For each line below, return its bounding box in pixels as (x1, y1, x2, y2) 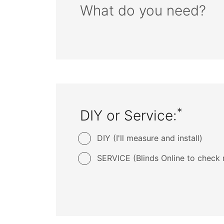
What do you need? (80, 2, 206, 19)
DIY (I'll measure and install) (97, 133, 202, 143)
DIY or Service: (80, 107, 177, 124)
